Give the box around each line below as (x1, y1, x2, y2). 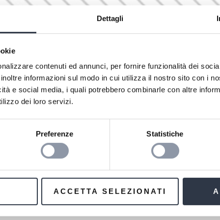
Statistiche (146, 129, 184, 138)
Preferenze (35, 129, 74, 138)
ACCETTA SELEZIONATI (54, 187, 166, 195)
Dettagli (96, 14, 124, 23)
